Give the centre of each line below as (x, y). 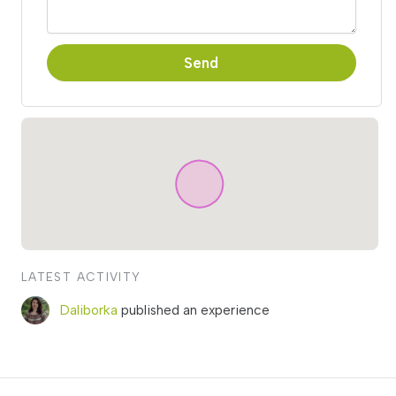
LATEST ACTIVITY (81, 277)
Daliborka (89, 310)
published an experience (195, 310)
